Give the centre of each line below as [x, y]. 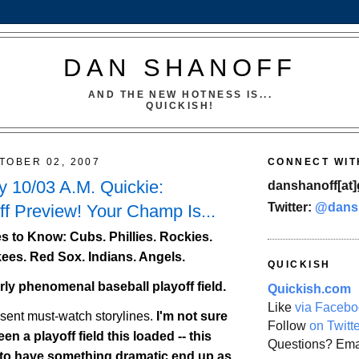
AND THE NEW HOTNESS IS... [180, 94]
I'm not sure [192, 316]
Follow [288, 325]
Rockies [184, 237]
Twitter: [291, 208]
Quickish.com [309, 288]
